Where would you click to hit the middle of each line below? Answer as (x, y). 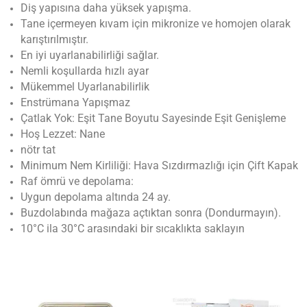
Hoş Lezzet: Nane (63, 134)
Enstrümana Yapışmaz (75, 103)
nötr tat (38, 150)
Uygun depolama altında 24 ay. (96, 197)
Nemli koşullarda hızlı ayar (85, 71)
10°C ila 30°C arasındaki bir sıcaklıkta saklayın (133, 229)
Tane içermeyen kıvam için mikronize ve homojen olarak (156, 24)
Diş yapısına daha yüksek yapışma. (106, 8)
